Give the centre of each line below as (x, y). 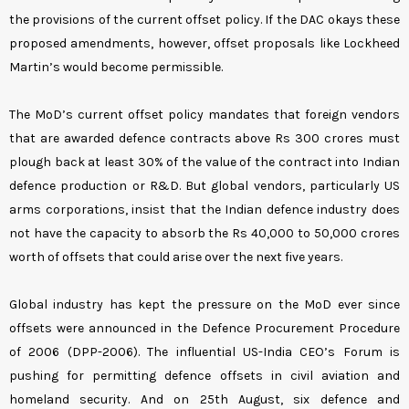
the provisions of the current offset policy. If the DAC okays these (204, 20)
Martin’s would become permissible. (116, 68)
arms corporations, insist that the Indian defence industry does (204, 210)
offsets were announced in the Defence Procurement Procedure (204, 329)
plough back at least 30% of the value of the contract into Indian (204, 163)
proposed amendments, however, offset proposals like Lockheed (204, 44)
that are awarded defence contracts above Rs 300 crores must (204, 139)
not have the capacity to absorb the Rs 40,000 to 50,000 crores (204, 234)
